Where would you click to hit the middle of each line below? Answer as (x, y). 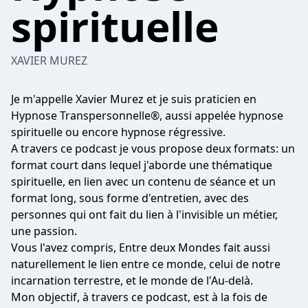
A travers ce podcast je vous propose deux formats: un (153, 148)
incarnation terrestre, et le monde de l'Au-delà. (132, 280)
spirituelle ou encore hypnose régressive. (118, 132)
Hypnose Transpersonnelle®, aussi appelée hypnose (147, 115)
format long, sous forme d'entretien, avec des (130, 198)
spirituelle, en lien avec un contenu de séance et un (143, 181)
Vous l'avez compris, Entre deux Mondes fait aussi (141, 247)
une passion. (44, 231)
